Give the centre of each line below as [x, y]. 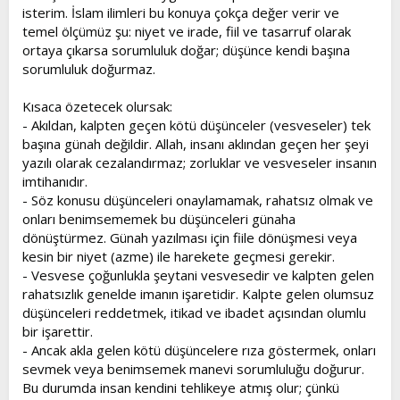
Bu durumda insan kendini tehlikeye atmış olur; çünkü [181, 387]
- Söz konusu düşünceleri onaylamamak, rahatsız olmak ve [198, 200]
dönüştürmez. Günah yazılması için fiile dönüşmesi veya [190, 237]
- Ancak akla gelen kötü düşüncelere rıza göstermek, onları [199, 350]
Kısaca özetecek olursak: [97, 106]
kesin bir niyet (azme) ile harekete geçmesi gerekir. [179, 256]
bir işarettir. [58, 331]
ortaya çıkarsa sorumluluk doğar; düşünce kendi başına [186, 50]
